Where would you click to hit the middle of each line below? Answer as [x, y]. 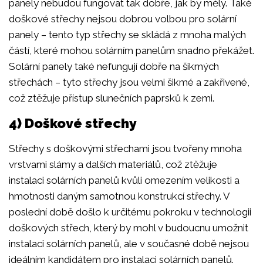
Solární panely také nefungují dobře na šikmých [114, 67]
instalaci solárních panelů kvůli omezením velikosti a [124, 180]
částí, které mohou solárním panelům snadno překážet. [131, 51]
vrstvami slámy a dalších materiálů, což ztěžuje [113, 164]
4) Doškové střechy [73, 123]
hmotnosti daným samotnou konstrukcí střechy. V [119, 196]
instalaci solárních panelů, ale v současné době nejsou [129, 243]
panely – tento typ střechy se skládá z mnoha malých [127, 35]
